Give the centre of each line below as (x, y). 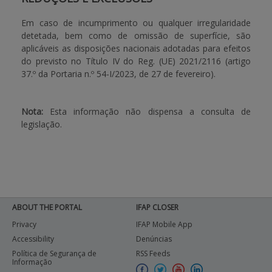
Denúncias (154, 239)
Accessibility (33, 239)
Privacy (24, 224)
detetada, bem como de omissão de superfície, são (136, 36)
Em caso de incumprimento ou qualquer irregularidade (136, 23)
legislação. (42, 124)
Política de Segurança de (54, 253)
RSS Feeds (153, 253)
